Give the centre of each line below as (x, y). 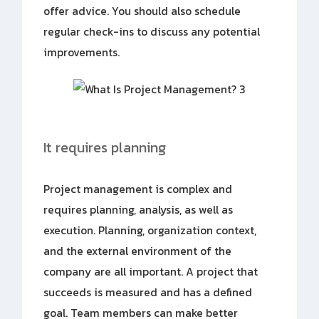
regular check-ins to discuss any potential (152, 31)
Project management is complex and (138, 189)
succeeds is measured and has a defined (148, 293)
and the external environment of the (138, 251)
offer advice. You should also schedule (142, 11)
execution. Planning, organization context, (150, 231)
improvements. (82, 52)
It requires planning (105, 148)
